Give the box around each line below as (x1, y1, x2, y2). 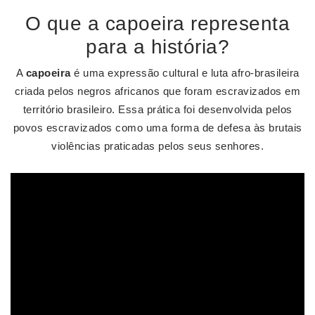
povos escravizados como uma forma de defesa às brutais (13, 122, 302, 134)
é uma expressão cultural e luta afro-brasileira (70, 67, 300, 79)
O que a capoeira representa (25, 13, 290, 34)
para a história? (86, 36, 229, 58)
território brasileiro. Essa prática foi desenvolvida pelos (22, 103, 292, 115)
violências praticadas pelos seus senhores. (51, 140, 264, 152)
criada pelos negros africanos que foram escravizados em (14, 85, 301, 97)
